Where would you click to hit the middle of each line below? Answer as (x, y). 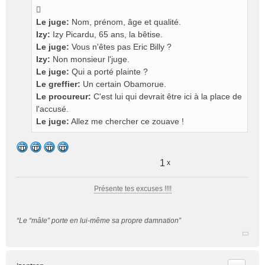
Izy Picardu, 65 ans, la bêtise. (106, 34)
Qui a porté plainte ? (109, 72)
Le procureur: (64, 96)
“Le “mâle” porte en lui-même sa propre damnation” (99, 221)
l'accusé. (52, 109)
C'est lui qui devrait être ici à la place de (167, 96)
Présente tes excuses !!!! (132, 189)
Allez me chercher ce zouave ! (127, 121)
